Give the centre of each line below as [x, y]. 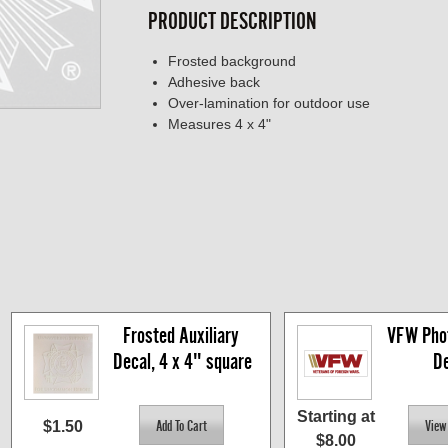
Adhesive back [214, 82]
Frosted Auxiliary [180, 336]
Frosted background [232, 61]
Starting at [336, 417]
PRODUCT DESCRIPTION [232, 21]
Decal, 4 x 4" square [182, 362]
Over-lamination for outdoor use [269, 103]
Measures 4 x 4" [219, 124]
